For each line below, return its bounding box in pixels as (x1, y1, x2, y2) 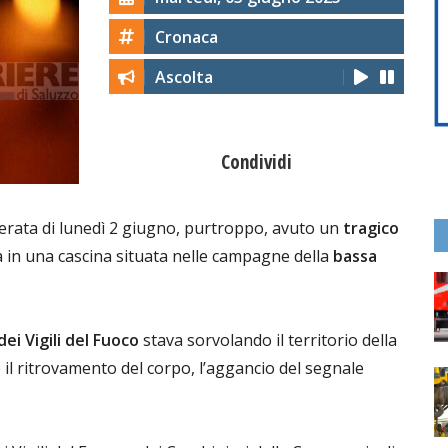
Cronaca (155, 26, 218, 49)
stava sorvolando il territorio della (143, 328, 397, 351)
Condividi (221, 149, 292, 176)
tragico (343, 216, 399, 239)
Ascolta (155, 66, 213, 89)
